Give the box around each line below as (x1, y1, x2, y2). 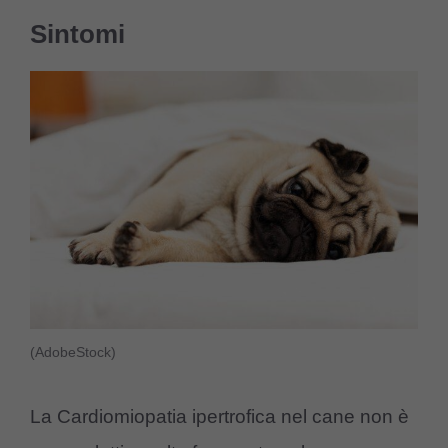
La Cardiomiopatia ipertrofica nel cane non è (30, 405, 409, 427)
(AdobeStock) (30, 344, 116, 361)
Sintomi (30, 18, 125, 49)
